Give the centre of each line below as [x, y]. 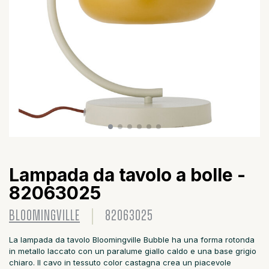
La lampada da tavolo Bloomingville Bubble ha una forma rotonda [132, 240]
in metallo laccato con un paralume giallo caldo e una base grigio [133, 251]
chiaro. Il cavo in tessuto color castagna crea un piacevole [120, 262]
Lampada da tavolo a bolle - [127, 175]
